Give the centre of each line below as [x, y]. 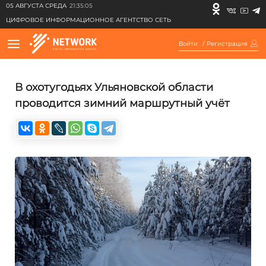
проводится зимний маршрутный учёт [122, 103]
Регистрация [227, 43]
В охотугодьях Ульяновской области [114, 87]
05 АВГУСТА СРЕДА [36, 6]
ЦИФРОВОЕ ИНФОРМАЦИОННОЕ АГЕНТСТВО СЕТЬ [88, 20]
